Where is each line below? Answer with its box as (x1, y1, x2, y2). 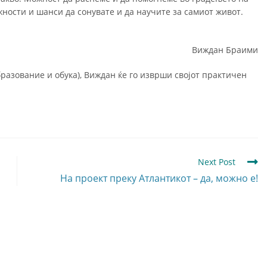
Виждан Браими (192, 44, 258, 55)
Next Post (198, 156, 235, 167)
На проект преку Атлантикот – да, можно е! (60, 171, 258, 185)
